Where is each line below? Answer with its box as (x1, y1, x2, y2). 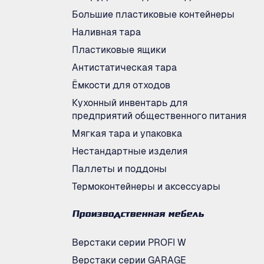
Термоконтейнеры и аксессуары (72, 181, 220, 192)
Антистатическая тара (72, 62, 177, 73)
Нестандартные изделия (72, 146, 187, 157)
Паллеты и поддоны (72, 163, 167, 174)
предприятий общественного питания (72, 110, 246, 121)
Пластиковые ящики (72, 44, 166, 55)
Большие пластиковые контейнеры (72, 9, 235, 20)
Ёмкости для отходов (72, 80, 170, 91)
